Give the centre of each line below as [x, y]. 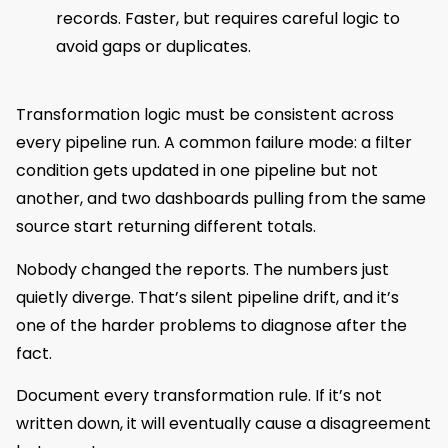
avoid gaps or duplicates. [153, 47]
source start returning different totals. [166, 227]
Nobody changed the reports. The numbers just [202, 269]
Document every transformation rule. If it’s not [199, 395]
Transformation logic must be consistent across [205, 115]
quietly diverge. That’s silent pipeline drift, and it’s [207, 297]
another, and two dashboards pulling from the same [221, 199]
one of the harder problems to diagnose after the [211, 325]
